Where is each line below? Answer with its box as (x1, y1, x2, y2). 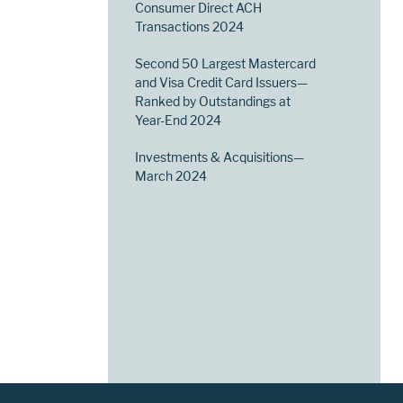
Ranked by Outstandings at (135, 94, 291, 110)
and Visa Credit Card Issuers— (135, 75, 309, 91)
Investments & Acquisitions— (135, 149, 305, 166)
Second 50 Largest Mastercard (135, 56, 317, 72)
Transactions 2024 (135, 19, 245, 35)
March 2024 (135, 168, 208, 184)
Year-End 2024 (135, 112, 222, 129)
